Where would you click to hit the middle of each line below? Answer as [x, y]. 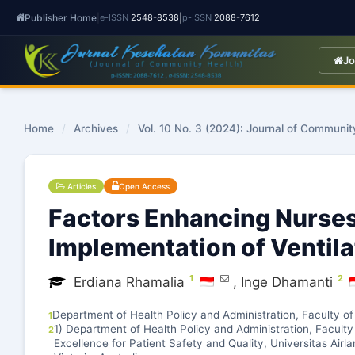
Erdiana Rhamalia [129, 282]
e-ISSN [114, 17]
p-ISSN [197, 17]
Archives [96, 128]
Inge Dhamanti [287, 282]
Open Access [144, 186]
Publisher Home [61, 17]
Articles [80, 186]
